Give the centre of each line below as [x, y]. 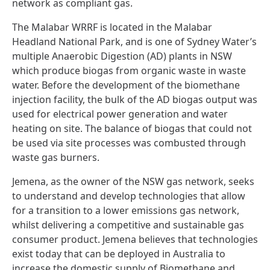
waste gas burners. [56, 157]
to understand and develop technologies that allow [129, 196]
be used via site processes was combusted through [129, 143]
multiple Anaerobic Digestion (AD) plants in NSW [122, 56]
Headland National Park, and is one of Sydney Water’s [134, 41]
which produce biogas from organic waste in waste [129, 70]
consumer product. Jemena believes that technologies [135, 239]
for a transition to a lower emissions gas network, [126, 210]
